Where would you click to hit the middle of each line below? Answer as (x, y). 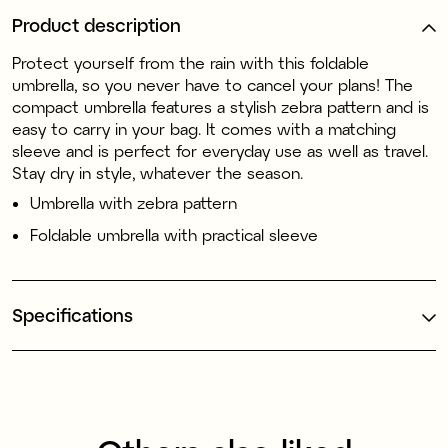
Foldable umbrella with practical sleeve (174, 234)
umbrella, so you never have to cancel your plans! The (212, 84)
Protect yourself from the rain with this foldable (190, 62)
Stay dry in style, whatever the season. (157, 172)
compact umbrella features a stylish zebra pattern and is (220, 106)
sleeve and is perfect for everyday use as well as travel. (220, 150)
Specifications (72, 315)
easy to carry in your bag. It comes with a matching (204, 128)
